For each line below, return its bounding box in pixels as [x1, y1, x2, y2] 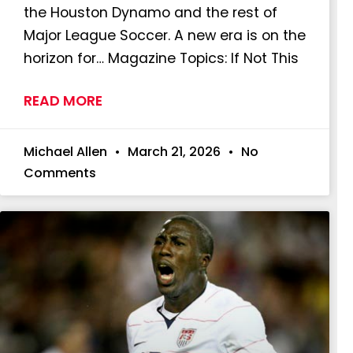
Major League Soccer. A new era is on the [24, 25, 306, 45]
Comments [24, 163, 96, 182]
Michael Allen [24, 142, 110, 161]
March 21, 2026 [124, 142, 224, 161]
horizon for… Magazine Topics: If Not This [24, 48, 299, 68]
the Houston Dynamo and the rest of [24, 2, 277, 22]
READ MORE [24, 91, 102, 110]
